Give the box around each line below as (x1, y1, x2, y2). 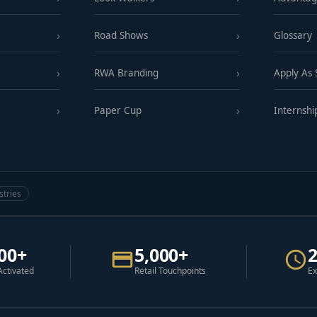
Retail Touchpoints (134, 265, 207, 277)
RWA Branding (93, 67, 158, 80)
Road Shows (93, 29, 148, 42)
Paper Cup (93, 104, 142, 117)
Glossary (274, 29, 312, 42)
